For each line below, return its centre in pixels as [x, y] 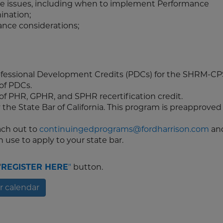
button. [87, 167]
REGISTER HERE [35, 167]
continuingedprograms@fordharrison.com [124, 129]
